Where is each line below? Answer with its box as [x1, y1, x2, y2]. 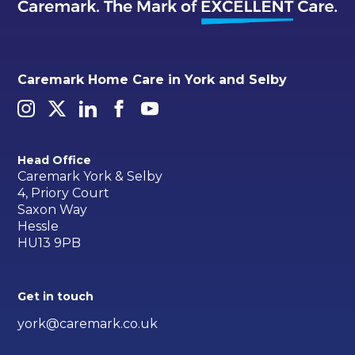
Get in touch [17, 289, 94, 304]
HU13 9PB [17, 235, 82, 251]
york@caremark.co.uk [17, 316, 158, 332]
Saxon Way [17, 202, 88, 218]
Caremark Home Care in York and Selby [17, 72, 288, 88]
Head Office [17, 152, 92, 167]
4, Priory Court [17, 185, 110, 201]
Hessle [17, 219, 59, 235]
